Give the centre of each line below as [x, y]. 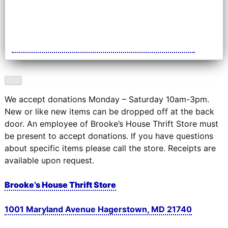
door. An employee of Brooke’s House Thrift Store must [111, 123]
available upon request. [49, 160]
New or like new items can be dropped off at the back [109, 111]
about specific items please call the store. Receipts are [110, 148]
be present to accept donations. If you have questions [109, 136]
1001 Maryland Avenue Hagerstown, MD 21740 [98, 209]
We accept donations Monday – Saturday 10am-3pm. [107, 99]
